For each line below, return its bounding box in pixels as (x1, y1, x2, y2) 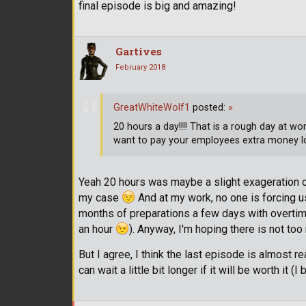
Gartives (115, 44, 162, 58)
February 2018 (115, 62, 165, 72)
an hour (79, 222, 115, 236)
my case (79, 191, 122, 204)
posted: (190, 102, 228, 114)
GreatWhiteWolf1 (113, 102, 190, 114)
